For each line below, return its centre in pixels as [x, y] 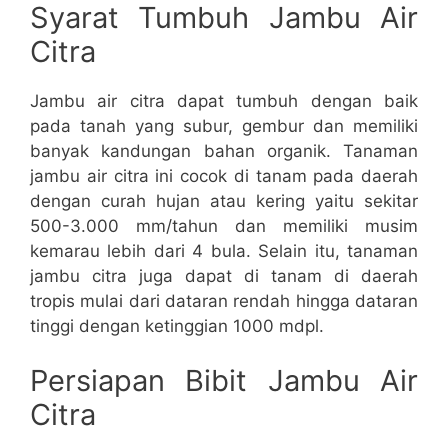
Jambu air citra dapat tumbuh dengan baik [224, 100]
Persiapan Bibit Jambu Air [224, 381]
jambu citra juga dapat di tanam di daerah [224, 275]
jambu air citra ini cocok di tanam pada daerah [224, 175]
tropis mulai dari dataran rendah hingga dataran [224, 300]
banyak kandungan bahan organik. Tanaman [224, 150]
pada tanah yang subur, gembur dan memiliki [224, 125]
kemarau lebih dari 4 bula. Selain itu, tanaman [224, 250]
